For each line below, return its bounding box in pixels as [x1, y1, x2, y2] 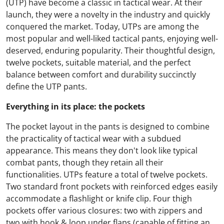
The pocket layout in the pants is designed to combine [6, 121, 209, 132]
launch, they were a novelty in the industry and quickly [6, 9, 210, 20]
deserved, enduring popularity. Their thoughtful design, [6, 45, 215, 56]
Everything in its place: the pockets [6, 101, 145, 112]
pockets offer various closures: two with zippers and [6, 205, 202, 216]
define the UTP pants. [6, 81, 87, 92]
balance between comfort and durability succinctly [6, 69, 196, 80]
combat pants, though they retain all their [6, 157, 163, 168]
